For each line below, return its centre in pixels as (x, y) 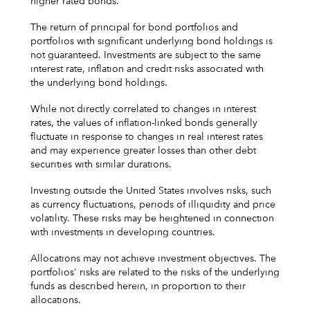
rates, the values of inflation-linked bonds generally (144, 123)
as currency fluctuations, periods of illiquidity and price (153, 204)
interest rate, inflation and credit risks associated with (147, 69)
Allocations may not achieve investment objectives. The (153, 258)
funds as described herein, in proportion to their (138, 286)
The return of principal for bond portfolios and (134, 27)
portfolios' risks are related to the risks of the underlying (155, 272)
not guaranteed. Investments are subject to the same (146, 55)
